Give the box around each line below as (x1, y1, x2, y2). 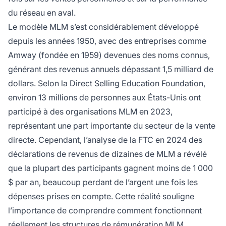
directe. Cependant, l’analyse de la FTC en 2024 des (8, 134, 202, 145)
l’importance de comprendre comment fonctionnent (8, 205, 202, 215)
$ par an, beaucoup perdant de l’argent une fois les (8, 177, 198, 187)
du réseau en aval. (8, 7, 76, 18)
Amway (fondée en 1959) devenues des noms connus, (8, 49, 210, 60)
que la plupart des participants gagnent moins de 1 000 (8, 162, 213, 173)
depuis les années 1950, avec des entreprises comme (8, 35, 206, 46)
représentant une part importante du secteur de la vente (8, 120, 215, 131)
